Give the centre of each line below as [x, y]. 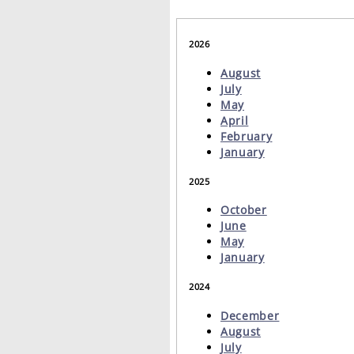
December [250, 316]
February [247, 136]
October [244, 210]
